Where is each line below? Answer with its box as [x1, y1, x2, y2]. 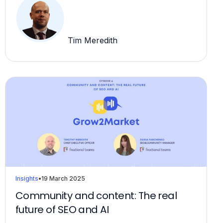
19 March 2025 [41, 174, 85, 182]
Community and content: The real [15, 188, 177, 203]
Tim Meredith [65, 35, 117, 45]
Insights [15, 174, 38, 182]
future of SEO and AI [15, 202, 109, 217]
